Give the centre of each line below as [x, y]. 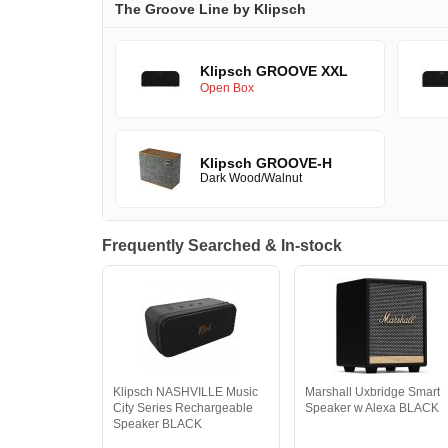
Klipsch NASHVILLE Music [185, 392]
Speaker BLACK [157, 424]
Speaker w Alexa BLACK [372, 408]
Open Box [227, 88]
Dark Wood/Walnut [251, 177]
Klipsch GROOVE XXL [274, 71]
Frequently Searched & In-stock [222, 245]
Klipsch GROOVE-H [266, 162]
